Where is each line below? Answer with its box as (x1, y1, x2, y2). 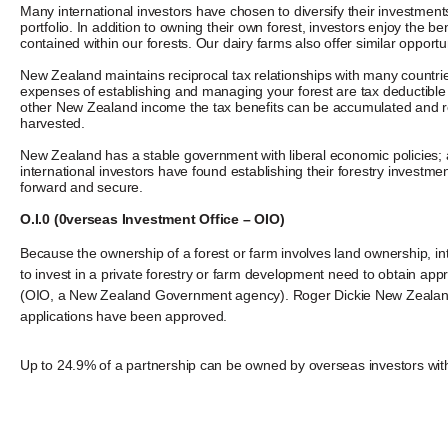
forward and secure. (20, 178, 147, 195)
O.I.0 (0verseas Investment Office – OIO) (20, 210, 285, 227)
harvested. (20, 114, 89, 131)
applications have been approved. (20, 307, 232, 324)
